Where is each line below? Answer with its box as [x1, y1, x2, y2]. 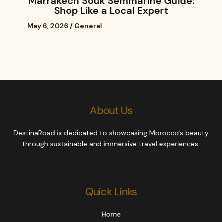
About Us [90, 103, 132, 118]
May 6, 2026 [27, 21, 70, 31]
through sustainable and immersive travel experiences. [22, 139, 200, 148]
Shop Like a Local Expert [54, 4, 168, 17]
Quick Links [85, 184, 137, 199]
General [74, 21, 102, 31]
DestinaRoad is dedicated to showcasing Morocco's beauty [13, 128, 209, 137]
